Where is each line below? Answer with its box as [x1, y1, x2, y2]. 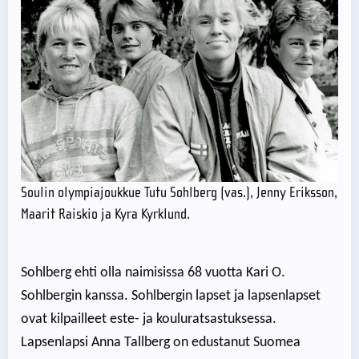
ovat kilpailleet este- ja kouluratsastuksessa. [21, 311, 276, 327]
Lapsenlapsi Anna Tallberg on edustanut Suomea [21, 334, 301, 350]
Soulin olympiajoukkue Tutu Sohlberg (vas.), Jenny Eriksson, [21, 184, 337, 201]
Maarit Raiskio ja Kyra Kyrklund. [21, 205, 190, 223]
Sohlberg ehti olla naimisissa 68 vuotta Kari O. [21, 264, 285, 280]
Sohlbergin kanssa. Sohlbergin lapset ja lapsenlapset [21, 288, 321, 304]
